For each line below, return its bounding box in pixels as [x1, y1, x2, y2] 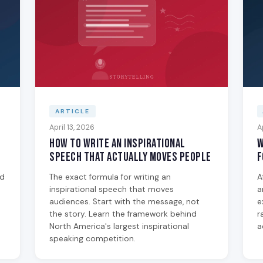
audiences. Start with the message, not [49, 197, 200, 207]
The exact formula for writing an [49, 172, 171, 183]
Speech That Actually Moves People [49, 150, 211, 165]
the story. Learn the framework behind [49, 209, 197, 220]
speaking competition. [49, 234, 136, 244]
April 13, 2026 [49, 123, 95, 133]
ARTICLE [55, 107, 90, 115]
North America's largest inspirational [49, 221, 190, 232]
